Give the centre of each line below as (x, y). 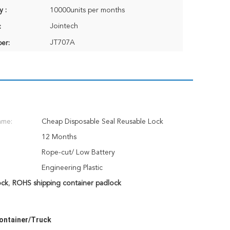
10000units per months (87, 10)
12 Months (59, 137)
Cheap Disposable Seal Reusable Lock (102, 122)
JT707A (62, 43)
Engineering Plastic (72, 168)
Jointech (64, 26)
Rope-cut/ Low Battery (78, 152)
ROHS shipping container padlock (66, 183)
